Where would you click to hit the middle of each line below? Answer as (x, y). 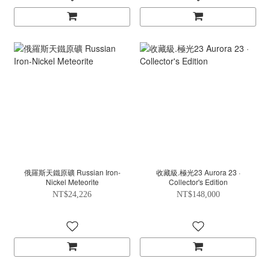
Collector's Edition (198, 182)
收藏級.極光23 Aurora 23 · (180, 172)
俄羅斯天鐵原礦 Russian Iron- (72, 172)
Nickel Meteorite (72, 182)
